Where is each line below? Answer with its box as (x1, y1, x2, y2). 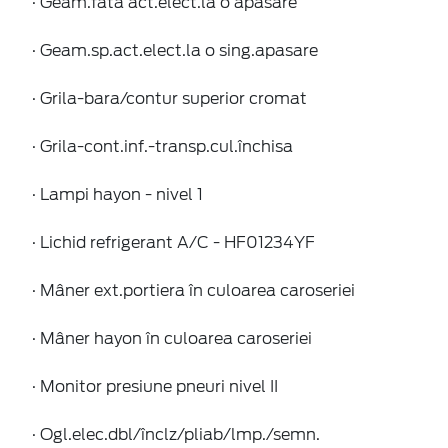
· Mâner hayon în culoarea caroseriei (32, 328, 312, 348)
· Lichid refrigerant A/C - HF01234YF (32, 232, 315, 252)
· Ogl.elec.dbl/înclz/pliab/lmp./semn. (32, 424, 320, 444)
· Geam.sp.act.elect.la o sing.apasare (32, 40, 318, 60)
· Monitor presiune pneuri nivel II (32, 376, 278, 396)
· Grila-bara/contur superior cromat (32, 88, 307, 108)
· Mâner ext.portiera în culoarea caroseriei (32, 280, 355, 300)
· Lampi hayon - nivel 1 (32, 184, 203, 204)
